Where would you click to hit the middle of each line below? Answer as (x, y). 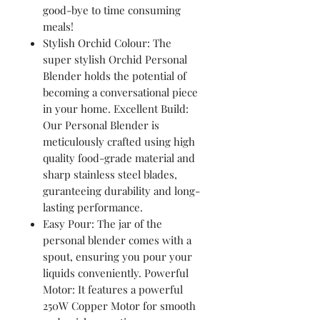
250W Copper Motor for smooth (119, 305)
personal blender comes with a (117, 240)
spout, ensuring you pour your (117, 256)
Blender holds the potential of (115, 75)
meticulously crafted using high (119, 141)
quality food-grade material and (119, 157)
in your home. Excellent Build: (116, 108)
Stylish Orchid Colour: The (107, 42)
